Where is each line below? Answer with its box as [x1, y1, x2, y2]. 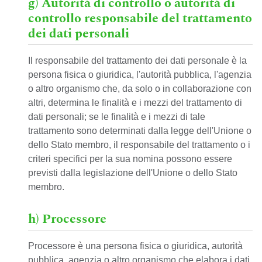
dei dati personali [28, 24, 129, 43]
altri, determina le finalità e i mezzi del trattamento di [28, 98, 242, 108]
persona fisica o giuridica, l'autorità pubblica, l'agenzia [28, 70, 251, 80]
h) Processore [28, 209, 106, 229]
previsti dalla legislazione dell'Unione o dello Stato [28, 168, 237, 178]
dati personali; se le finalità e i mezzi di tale [28, 112, 205, 122]
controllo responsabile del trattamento [28, 9, 252, 28]
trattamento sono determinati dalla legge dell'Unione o [28, 126, 251, 136]
